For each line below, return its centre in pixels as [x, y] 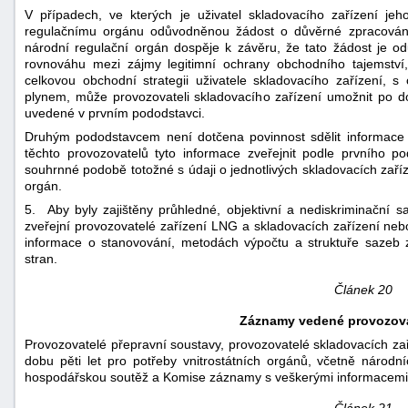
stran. [41, 258]
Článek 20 [363, 289]
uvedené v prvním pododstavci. [115, 112]
